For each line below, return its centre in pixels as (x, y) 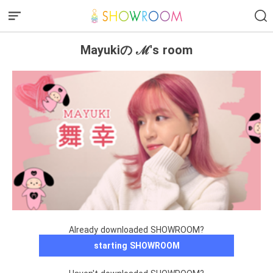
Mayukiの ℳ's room (136, 50)
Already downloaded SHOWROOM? (136, 230)
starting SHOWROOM (136, 246)
